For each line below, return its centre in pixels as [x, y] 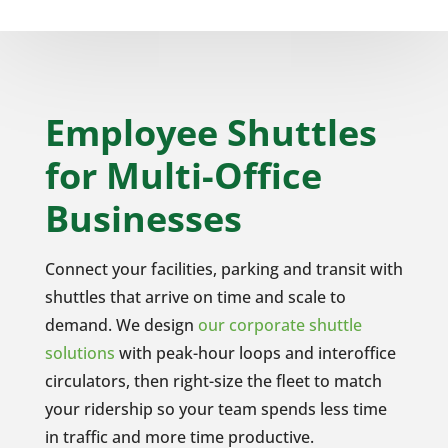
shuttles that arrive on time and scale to [195, 296]
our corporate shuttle [279, 324]
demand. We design [121, 324]
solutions [79, 352]
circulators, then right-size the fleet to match [213, 380]
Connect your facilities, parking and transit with [223, 268]
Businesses [143, 218]
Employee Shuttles [210, 132]
